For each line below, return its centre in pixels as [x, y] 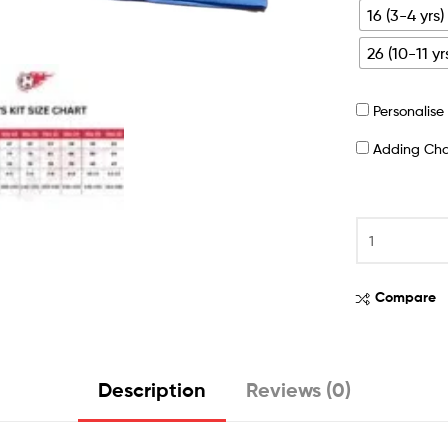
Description [151, 390]
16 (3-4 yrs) [406, 15]
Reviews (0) [298, 390]
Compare [406, 297]
